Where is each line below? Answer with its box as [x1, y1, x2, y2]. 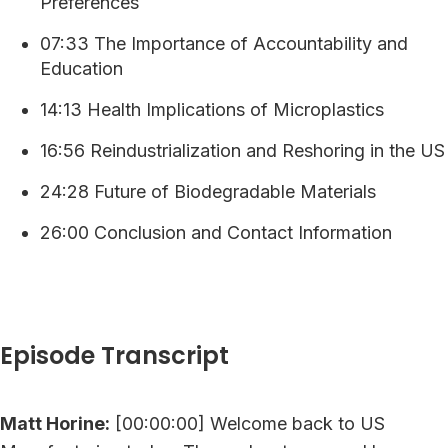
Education [40, 57, 123, 79]
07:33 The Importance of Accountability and [40, 32, 408, 54]
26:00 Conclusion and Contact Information [40, 221, 392, 243]
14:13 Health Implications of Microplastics [40, 98, 384, 120]
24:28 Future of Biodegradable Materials [40, 180, 376, 202]
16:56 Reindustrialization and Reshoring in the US [40, 139, 445, 161]
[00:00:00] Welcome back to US [110, 412, 385, 434]
